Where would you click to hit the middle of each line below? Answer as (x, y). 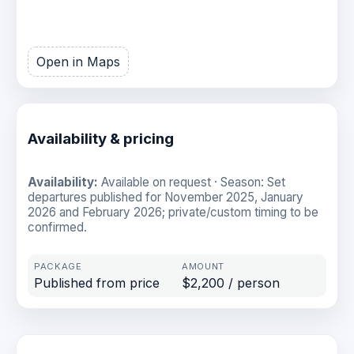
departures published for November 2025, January (166, 197)
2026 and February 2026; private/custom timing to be (173, 212)
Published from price (97, 283)
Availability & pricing (101, 139)
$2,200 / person (231, 283)
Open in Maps (78, 62)
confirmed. (57, 227)
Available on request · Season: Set (192, 182)
